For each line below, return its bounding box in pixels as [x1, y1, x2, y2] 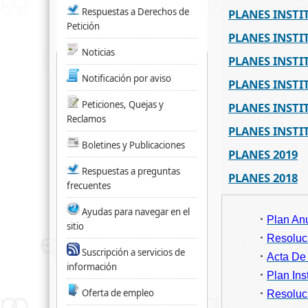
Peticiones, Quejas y [82, 98, 164, 111]
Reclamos [67, 113, 106, 125]
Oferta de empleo [82, 287, 154, 299]
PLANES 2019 [228, 146, 298, 162]
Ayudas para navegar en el [82, 206, 190, 218]
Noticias [82, 46, 115, 58]
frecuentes [67, 179, 111, 192]
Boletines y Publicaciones [82, 139, 185, 151]
